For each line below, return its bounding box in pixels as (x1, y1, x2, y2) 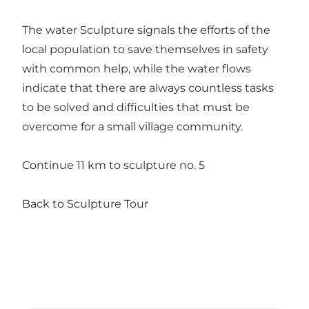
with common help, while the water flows (22, 61, 251, 75)
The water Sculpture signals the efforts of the (22, 23, 270, 37)
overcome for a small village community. (22, 119, 243, 133)
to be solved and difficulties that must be (22, 100, 250, 114)
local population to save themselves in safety (22, 42, 268, 56)
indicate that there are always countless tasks (22, 81, 274, 94)
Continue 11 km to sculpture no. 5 (22, 158, 205, 172)
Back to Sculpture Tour (22, 197, 148, 210)
